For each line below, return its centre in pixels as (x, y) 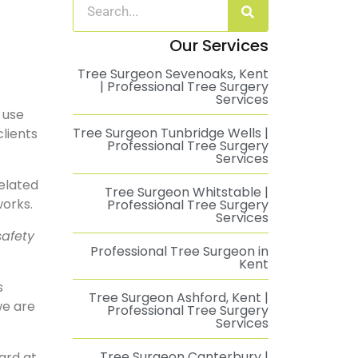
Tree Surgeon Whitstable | (187, 192)
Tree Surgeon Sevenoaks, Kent (173, 74)
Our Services (219, 46)
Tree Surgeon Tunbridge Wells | (171, 133)
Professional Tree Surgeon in (179, 251)
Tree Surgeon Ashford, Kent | (179, 298)
